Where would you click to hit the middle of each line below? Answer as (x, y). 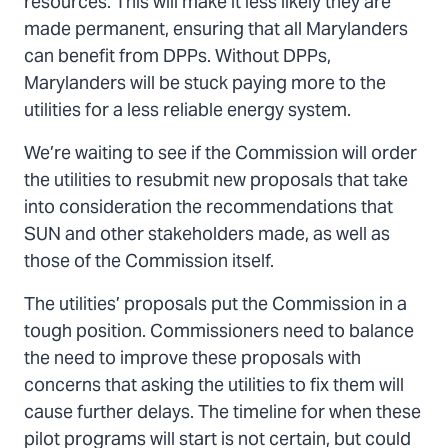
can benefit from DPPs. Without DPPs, (177, 58)
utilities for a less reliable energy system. (187, 112)
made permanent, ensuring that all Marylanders (216, 31)
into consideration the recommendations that (208, 209)
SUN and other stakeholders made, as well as (207, 236)
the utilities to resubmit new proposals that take (216, 182)
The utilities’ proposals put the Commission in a (215, 306)
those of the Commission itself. (151, 263)
